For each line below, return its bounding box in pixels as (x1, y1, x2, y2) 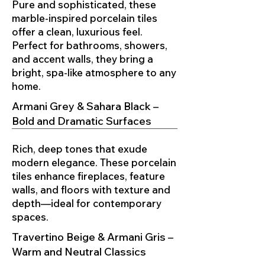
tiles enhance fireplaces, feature (12, 170, 165, 183)
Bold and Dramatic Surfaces (12, 114, 151, 128)
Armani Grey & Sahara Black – (12, 99, 159, 114)
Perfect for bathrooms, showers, (12, 39, 167, 52)
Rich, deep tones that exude (12, 143, 147, 156)
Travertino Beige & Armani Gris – (12, 230, 173, 244)
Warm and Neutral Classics (12, 245, 146, 259)
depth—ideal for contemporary (12, 197, 161, 210)
